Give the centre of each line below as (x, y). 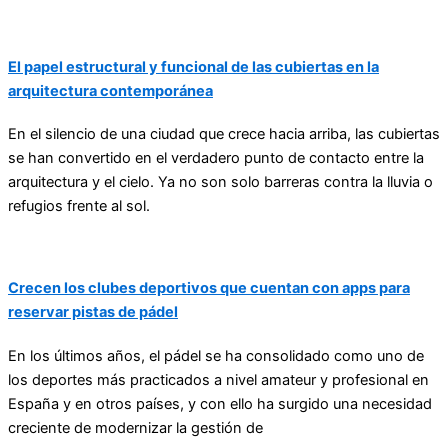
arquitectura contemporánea (110, 90)
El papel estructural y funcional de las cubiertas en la (193, 66)
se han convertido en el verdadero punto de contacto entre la (216, 158)
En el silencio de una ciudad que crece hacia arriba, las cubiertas (224, 134)
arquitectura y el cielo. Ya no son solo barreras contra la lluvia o (220, 182)
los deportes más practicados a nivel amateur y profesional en (218, 379)
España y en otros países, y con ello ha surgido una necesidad (220, 403)
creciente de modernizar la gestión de (135, 427)
